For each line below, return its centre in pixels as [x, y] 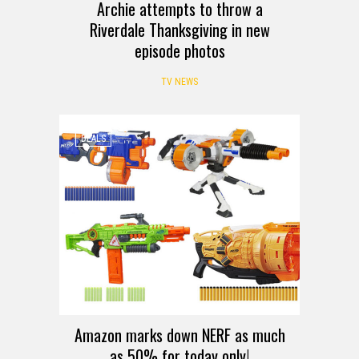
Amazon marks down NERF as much [179, 335]
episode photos [179, 50]
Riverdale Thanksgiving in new [179, 29]
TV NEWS [179, 81]
